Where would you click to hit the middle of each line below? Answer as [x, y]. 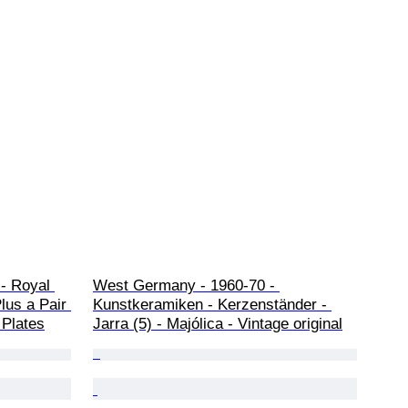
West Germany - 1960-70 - [186, 286]
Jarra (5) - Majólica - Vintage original [218, 324]
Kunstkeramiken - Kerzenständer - [212, 305]
